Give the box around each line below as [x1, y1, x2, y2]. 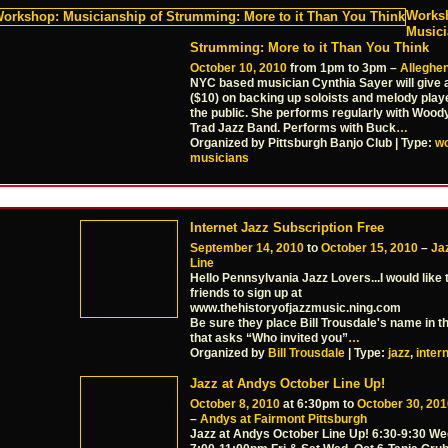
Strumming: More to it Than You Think [190, 40, 429, 56]
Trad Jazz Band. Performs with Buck [190, 121, 396, 136]
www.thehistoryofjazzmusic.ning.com [190, 300, 401, 315]
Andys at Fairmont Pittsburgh [200, 412, 367, 427]
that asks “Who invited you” [190, 330, 348, 345]
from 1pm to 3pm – [287, 61, 400, 76]
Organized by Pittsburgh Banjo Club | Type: [190, 136, 435, 151]
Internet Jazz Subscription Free [190, 219, 384, 235]
